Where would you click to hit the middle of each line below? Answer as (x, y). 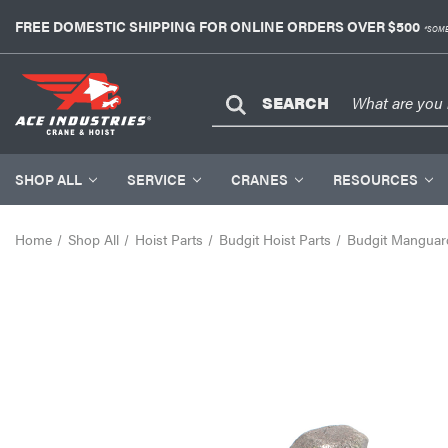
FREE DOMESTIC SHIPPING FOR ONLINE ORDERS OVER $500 (217, 26)
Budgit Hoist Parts (274, 239)
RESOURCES (375, 179)
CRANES (259, 179)
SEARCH (295, 103)
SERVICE (156, 179)
